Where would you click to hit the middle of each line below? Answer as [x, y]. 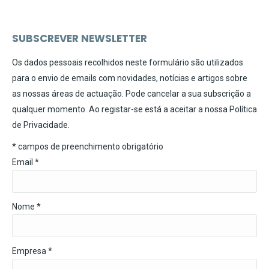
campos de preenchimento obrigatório [90, 147]
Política [243, 110]
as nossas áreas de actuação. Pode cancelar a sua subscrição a [131, 94]
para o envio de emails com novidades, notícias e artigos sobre [130, 78]
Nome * [26, 207]
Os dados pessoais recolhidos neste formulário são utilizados [128, 63]
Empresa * [32, 251]
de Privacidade [40, 125]
